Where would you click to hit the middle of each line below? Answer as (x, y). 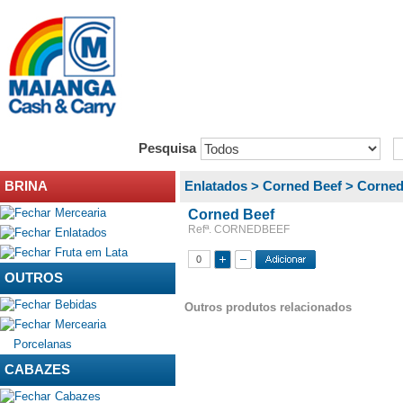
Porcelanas (43, 345)
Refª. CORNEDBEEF (239, 229)
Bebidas (76, 304)
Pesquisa (168, 149)
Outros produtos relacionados (268, 307)
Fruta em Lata (91, 253)
